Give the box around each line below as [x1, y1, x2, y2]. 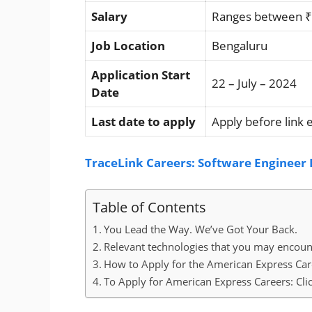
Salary [91, 8, 127, 24]
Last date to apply [91, 113, 196, 130]
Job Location [91, 37, 165, 54]
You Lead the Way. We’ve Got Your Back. [104, 221, 298, 236]
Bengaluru [212, 37, 267, 54]
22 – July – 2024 [212, 75, 297, 91]
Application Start [91, 66, 190, 83]
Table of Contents [93, 196, 206, 217]
